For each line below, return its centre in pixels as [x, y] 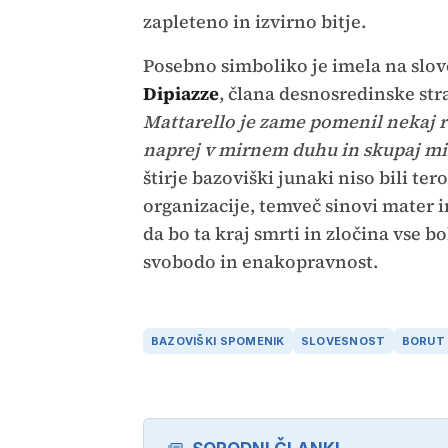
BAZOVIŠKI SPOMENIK [217, 341]
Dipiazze [180, 93]
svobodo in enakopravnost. [262, 261]
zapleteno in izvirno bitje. [254, 21]
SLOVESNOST [343, 341]
